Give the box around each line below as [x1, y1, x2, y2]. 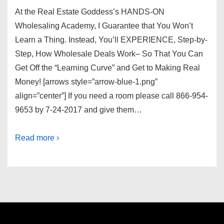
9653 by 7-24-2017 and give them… [15, 105, 142, 114]
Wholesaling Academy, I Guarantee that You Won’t [15, 21, 193, 30]
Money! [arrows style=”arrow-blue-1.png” [15, 77, 157, 86]
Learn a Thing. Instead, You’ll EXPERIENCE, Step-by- [15, 35, 207, 44]
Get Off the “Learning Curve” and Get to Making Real [15, 63, 200, 72]
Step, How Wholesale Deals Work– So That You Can [15, 49, 203, 58]
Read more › [15, 133, 59, 142]
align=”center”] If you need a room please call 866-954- [15, 91, 208, 100]
